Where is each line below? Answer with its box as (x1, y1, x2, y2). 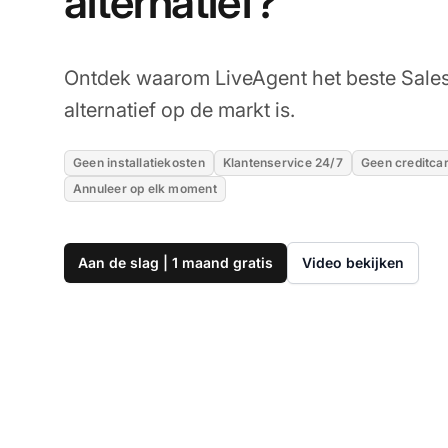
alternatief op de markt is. (64, 97, 295, 122)
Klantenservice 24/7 (222, 154, 343, 170)
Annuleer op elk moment (73, 180, 217, 196)
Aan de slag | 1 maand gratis (78, 253, 273, 271)
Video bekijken (302, 253, 404, 271)
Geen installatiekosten (73, 154, 205, 170)
